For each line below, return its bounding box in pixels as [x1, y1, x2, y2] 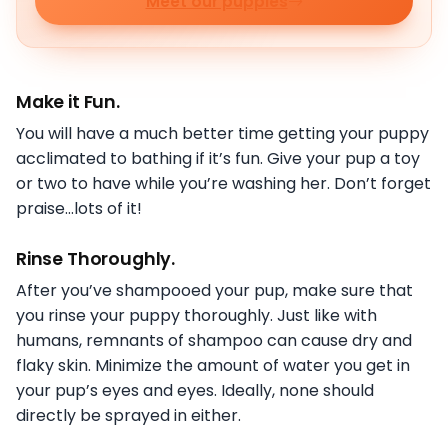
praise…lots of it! [16, 197, 142, 221]
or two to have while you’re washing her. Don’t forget [16, 172, 431, 196]
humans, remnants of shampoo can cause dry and [16, 329, 412, 353]
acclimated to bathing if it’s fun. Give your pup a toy [16, 147, 420, 171]
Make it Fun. [16, 90, 120, 115]
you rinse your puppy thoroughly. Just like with [16, 304, 377, 328]
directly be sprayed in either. [16, 404, 241, 428]
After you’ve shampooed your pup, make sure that [16, 279, 413, 303]
